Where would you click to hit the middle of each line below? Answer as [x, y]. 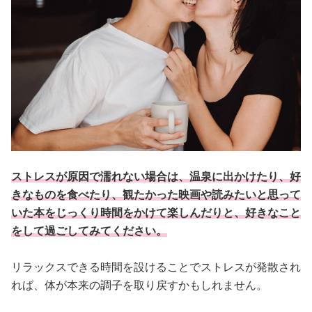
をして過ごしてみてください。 [89, 231]
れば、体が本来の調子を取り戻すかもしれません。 [139, 285]
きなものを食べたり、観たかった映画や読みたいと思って [156, 194]
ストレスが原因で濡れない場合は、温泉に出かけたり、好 [156, 176]
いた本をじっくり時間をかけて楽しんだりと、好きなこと [156, 212]
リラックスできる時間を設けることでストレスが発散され [156, 267]
